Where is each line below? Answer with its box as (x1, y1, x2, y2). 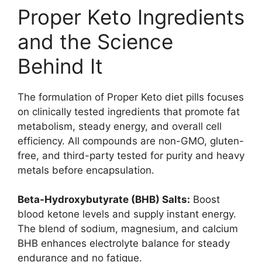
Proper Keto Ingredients (18, 4, 244, 29)
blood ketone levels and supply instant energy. (18, 208, 236, 220)
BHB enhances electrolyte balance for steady (18, 237, 230, 249)
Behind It (18, 53, 103, 78)
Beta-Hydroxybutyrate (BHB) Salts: (18, 193, 190, 205)
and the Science (18, 29, 173, 54)
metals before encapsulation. (18, 164, 154, 176)
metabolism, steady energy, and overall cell (18, 120, 222, 132)
